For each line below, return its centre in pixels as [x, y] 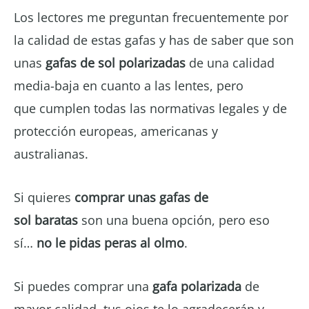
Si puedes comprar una [83, 286]
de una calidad [230, 62]
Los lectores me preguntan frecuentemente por [151, 17]
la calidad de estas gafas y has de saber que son [154, 40]
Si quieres [44, 197]
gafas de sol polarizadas [114, 62]
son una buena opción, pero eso [174, 220]
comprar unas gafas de [141, 197]
